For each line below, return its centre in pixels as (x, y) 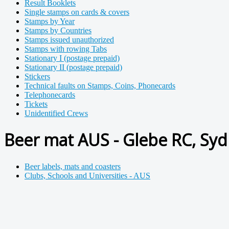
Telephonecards (50, 95)
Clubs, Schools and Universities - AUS (87, 175)
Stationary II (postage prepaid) (73, 67)
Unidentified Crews (56, 113)
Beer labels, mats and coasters (73, 166)
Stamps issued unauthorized (69, 40)
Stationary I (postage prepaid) (72, 58)
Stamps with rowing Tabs (66, 49)
